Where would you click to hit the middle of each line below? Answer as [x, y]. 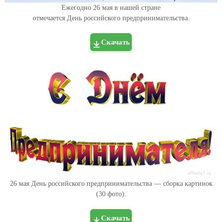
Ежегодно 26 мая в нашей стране [111, 8]
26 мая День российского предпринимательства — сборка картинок [111, 184]
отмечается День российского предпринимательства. [111, 18]
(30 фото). [111, 194]
